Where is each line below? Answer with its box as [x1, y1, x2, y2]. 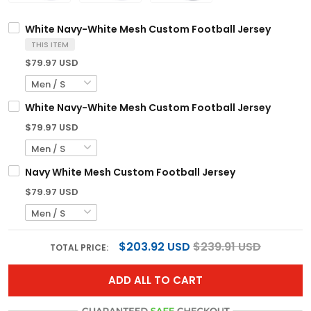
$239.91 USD [193, 239, 261, 255]
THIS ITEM [31, 39, 69, 51]
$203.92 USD [119, 239, 190, 255]
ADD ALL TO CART [108, 273, 203, 288]
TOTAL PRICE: [50, 242, 110, 254]
